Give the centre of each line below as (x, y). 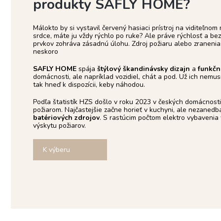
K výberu (56, 150)
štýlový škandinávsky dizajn (144, 69)
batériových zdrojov (66, 118)
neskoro (46, 52)
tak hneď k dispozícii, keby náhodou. (89, 85)
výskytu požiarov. (59, 126)
